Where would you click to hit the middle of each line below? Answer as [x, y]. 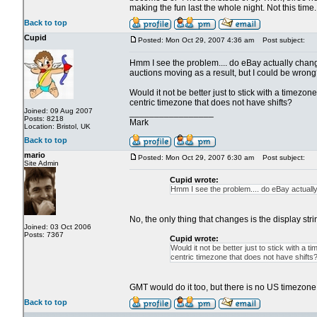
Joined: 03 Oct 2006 [58, 227]
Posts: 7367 [44, 235]
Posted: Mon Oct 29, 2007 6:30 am [196, 158]
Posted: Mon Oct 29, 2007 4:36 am [196, 40]
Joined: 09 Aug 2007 [58, 111]
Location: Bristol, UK [57, 127]
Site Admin [41, 163]
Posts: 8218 [44, 119]
